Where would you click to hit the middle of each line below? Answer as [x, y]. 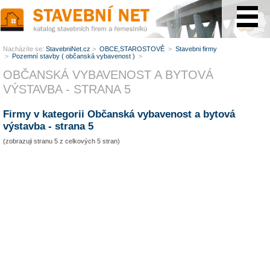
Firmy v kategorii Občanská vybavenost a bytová [119, 114]
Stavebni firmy [196, 49]
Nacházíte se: [24, 49]
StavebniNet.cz [68, 49]
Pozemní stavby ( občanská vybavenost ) [74, 56]
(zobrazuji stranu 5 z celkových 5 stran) [61, 141]
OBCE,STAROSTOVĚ [133, 49]
